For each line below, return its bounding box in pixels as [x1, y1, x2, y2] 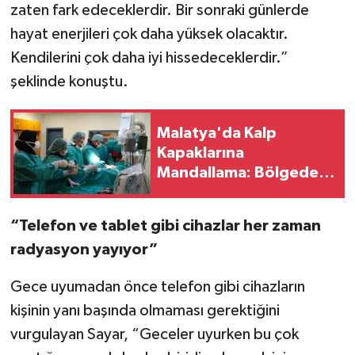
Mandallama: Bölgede [157, 165, 319, 181]
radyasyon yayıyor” [10, 241, 158, 258]
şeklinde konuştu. [10, 73, 128, 90]
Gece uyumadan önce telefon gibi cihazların [10, 278, 305, 295]
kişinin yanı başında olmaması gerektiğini [10, 302, 280, 319]
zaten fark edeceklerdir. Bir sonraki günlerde [10, 2, 309, 18]
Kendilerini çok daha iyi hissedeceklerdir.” [10, 49, 288, 66]
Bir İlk [157, 185, 197, 201]
